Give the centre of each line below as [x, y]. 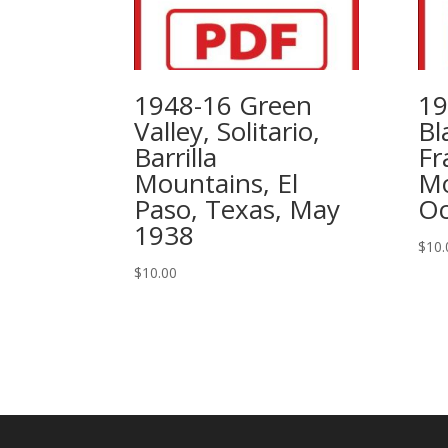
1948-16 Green [223, 105]
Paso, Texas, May [237, 209]
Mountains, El [216, 183]
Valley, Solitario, [227, 131]
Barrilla [176, 157]
